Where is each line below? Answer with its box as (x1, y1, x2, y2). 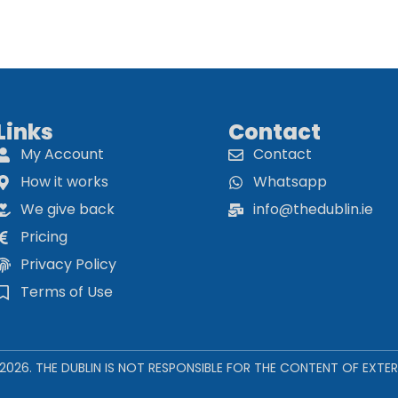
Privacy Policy (20, 254, 116, 275)
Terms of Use (20, 282, 113, 303)
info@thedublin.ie (253, 199, 374, 220)
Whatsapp (253, 171, 328, 193)
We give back (20, 199, 115, 220)
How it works (20, 171, 108, 193)
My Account (20, 144, 104, 165)
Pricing (20, 227, 68, 248)
